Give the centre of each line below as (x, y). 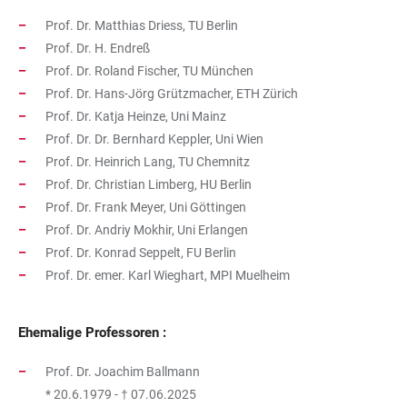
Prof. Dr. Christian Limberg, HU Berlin (149, 184)
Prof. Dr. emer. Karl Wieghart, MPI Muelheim (168, 275)
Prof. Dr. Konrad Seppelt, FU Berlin (141, 253)
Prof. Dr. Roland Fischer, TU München (149, 71)
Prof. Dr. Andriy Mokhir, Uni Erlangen (147, 230)
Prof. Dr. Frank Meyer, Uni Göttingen (146, 207)
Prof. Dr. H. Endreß (98, 48)
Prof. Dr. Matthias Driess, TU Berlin (142, 25)
